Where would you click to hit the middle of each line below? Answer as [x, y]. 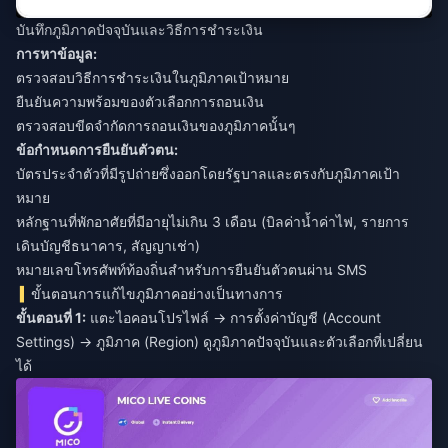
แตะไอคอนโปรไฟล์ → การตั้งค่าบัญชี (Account [233, 318]
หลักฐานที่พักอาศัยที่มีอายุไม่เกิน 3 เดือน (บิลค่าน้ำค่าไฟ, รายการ [212, 222]
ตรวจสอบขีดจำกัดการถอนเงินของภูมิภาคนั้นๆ [156, 126]
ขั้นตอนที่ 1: [51, 318]
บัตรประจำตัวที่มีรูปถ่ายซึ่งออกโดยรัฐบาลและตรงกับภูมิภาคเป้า [208, 174]
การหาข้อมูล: [56, 54]
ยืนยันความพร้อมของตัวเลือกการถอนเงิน [140, 102]
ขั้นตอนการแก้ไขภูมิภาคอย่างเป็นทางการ [157, 294]
